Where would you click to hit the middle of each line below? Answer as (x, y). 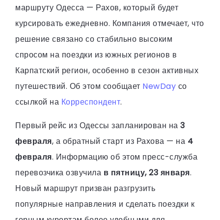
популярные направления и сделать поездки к (105, 204)
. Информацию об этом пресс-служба (124, 157)
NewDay (159, 86)
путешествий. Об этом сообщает (79, 86)
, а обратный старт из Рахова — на (120, 141)
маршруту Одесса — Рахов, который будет (97, 7)
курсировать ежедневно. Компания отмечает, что (110, 23)
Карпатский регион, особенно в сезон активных (107, 70)
